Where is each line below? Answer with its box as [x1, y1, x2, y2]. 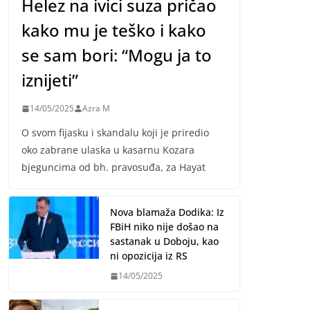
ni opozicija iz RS [110, 249, 188, 263]
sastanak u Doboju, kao [110, 235, 219, 248]
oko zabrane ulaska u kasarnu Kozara [21, 143, 194, 157]
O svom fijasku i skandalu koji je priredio [21, 126, 209, 140]
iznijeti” [21, 69, 78, 92]
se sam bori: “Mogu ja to [21, 44, 212, 67]
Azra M [82, 102, 110, 115]
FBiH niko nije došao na [110, 220, 219, 234]
